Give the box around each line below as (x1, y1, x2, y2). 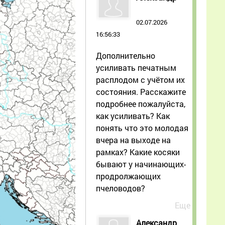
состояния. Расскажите (96, 86, 186, 97)
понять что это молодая (96, 122, 188, 133)
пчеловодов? (96, 182, 145, 193)
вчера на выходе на (96, 134, 171, 145)
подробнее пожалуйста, (96, 98, 185, 109)
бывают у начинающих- (96, 158, 186, 169)
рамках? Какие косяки (96, 146, 180, 157)
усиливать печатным (96, 62, 176, 73)
